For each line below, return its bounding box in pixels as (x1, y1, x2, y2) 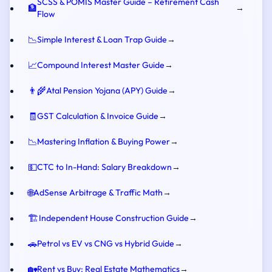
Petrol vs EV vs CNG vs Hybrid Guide (37, 238, 174, 249)
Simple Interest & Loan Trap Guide (37, 34, 167, 45)
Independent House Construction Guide (39, 212, 189, 223)
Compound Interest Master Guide (37, 59, 165, 70)
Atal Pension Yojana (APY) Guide (46, 85, 168, 96)
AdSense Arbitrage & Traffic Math (33, 187, 163, 198)
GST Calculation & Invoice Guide (37, 110, 158, 121)
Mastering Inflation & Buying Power (37, 136, 170, 147)
